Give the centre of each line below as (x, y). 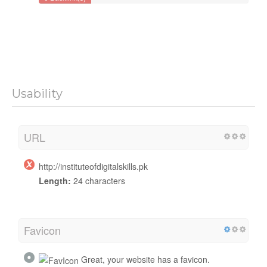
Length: (55, 180)
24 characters (98, 180)
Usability (37, 93)
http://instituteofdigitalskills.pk (93, 166)
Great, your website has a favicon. (144, 259)
